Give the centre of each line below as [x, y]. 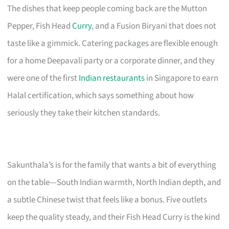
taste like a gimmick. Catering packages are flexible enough [113, 43]
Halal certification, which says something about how [101, 95]
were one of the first [43, 78]
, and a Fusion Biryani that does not [154, 26]
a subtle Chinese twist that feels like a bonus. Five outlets [107, 200]
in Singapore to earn [182, 78]
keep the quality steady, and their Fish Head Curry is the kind [114, 217]
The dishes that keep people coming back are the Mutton [107, 8]
